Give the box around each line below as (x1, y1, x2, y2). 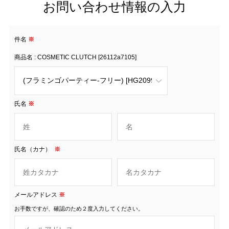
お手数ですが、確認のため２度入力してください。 (14, 205, 144, 212)
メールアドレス (14, 191, 57, 198)
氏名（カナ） (14, 145, 53, 153)
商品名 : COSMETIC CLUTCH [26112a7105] (14, 53, 136, 61)
